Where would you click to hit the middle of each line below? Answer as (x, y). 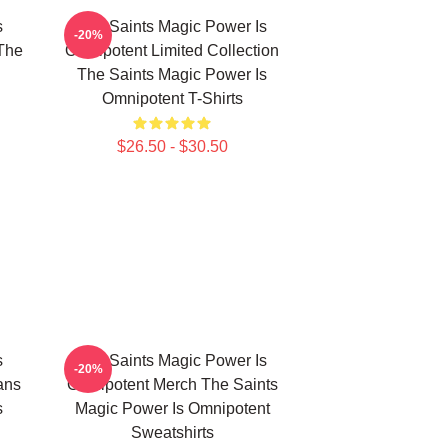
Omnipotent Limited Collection (172, 50)
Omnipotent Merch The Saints (172, 384)
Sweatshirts (172, 432)
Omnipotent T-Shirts (172, 98)
